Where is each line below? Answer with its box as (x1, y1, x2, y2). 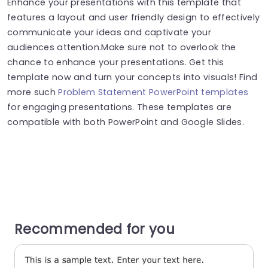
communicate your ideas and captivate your (7, 26, 212, 38)
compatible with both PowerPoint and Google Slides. (7, 115, 245, 128)
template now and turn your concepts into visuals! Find (7, 71, 258, 83)
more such (7, 86, 59, 98)
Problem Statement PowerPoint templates (58, 86, 249, 98)
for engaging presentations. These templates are (7, 100, 232, 113)
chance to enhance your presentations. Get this (7, 56, 224, 68)
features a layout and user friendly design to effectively (7, 11, 260, 23)
